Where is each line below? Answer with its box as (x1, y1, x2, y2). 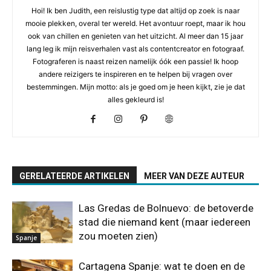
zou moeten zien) (79, 230, 158, 242)
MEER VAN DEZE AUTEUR (144, 171, 244, 181)
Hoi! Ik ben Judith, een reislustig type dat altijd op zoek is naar (31, 6, 240, 15)
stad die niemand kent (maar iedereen (79, 216, 250, 228)
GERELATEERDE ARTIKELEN (19, 171, 129, 181)
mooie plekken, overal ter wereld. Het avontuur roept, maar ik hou (25, 19, 246, 28)
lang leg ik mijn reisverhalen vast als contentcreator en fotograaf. (27, 44, 244, 53)
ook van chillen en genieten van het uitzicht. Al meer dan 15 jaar (28, 31, 243, 41)
